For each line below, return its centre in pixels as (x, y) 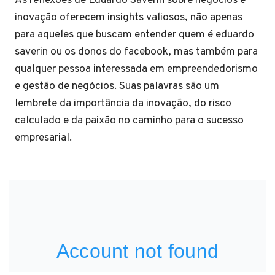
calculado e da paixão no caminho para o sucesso (129, 121)
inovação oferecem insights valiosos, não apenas (129, 17)
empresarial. (43, 138)
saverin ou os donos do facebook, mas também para (136, 52)
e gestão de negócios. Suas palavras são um (117, 86)
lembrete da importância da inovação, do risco (123, 103)
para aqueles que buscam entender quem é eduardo (134, 35)
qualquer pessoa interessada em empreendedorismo (136, 69)
